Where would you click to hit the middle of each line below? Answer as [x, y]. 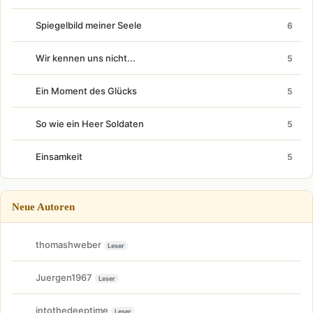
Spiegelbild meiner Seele [89, 25]
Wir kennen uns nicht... [86, 58]
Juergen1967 [64, 277]
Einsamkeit [59, 156]
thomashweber [68, 244]
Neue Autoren [43, 206]
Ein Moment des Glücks [86, 91]
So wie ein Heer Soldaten [90, 124]
